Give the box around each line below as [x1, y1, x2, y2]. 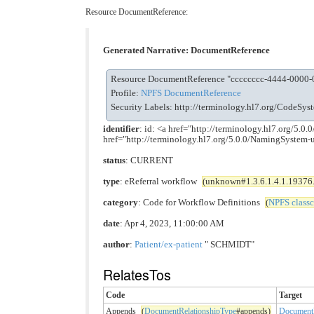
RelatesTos [103, 264, 171, 285]
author [103, 240, 130, 250]
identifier [103, 124, 139, 135]
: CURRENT [125, 156, 173, 166]
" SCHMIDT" [203, 240, 254, 250]
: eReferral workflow [120, 177, 199, 187]
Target [279, 289, 302, 300]
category [103, 198, 138, 208]
